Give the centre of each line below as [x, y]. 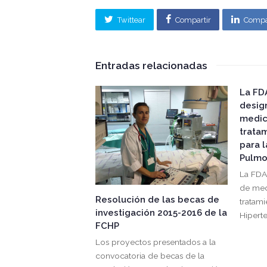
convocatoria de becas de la [150, 256]
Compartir [193, 20]
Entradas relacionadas [151, 65]
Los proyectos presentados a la [156, 242]
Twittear [131, 20]
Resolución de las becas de [157, 200]
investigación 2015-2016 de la [161, 213]
